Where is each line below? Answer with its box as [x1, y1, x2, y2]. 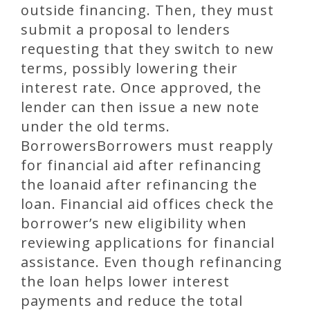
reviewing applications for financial [21, 233, 275, 253]
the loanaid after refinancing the [21, 175, 257, 194]
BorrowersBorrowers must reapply [21, 136, 273, 156]
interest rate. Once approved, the [21, 78, 262, 98]
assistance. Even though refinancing [21, 253, 282, 272]
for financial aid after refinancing [21, 156, 262, 175]
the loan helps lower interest [21, 272, 230, 291]
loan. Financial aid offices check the [21, 194, 274, 214]
